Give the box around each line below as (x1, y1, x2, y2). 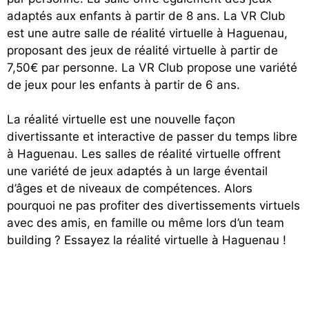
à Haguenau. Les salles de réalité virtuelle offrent (7, 147, 281, 161)
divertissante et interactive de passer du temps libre (7, 130, 297, 143)
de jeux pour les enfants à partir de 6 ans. (7, 77, 240, 92)
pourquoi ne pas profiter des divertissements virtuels (7, 199, 300, 212)
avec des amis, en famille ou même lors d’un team (7, 216, 284, 230)
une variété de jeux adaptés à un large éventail (7, 164, 268, 178)
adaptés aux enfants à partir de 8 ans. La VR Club (7, 8, 286, 23)
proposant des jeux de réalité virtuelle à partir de (7, 43, 278, 57)
